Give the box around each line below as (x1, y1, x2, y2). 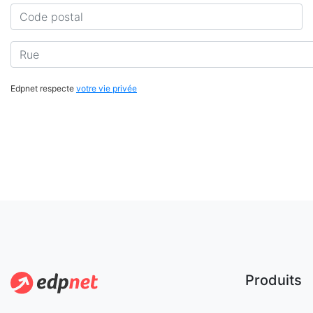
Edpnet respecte (10, 83, 76, 94)
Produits (245, 272, 302, 289)
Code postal (10, 4, 75, 18)
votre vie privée (76, 83, 137, 94)
